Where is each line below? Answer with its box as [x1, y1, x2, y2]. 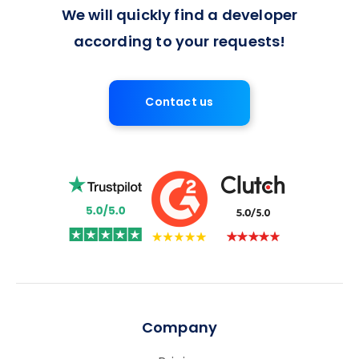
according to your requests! [73, 30, 286, 56]
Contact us [145, 93, 214, 112]
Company [141, 317, 218, 342]
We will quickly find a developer [61, 4, 298, 30]
